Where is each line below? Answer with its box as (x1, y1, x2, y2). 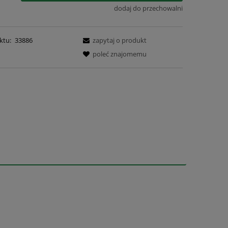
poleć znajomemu (93, 49, 147, 59)
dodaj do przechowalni (114, 3, 183, 13)
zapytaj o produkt (93, 36, 147, 45)
